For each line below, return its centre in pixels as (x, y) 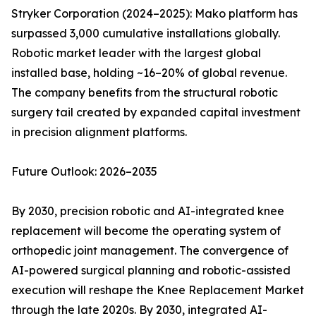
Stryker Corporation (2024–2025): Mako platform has (154, 14)
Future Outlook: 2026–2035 (84, 172)
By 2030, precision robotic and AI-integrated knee (148, 211)
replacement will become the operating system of (146, 231)
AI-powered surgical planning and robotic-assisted (151, 271)
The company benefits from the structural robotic (145, 93)
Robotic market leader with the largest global (136, 53)
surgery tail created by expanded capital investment (156, 113)
